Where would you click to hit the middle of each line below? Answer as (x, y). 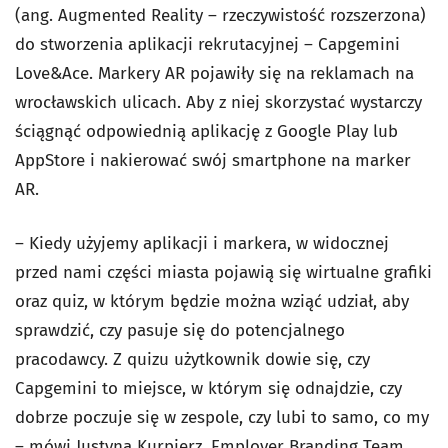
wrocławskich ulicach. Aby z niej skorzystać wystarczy (218, 102)
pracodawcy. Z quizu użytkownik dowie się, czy (192, 359)
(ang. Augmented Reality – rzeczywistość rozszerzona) (220, 15)
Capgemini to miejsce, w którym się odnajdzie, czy (208, 388)
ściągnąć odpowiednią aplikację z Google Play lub (206, 131)
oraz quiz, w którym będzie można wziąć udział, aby (212, 301)
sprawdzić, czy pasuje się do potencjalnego (180, 330)
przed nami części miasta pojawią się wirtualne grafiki (223, 272)
